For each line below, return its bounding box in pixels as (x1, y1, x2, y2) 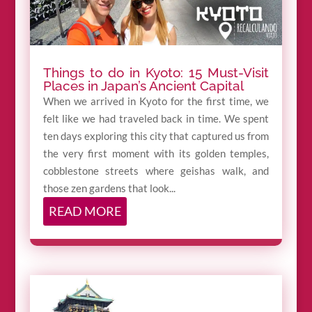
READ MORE (48, 203, 121, 219)
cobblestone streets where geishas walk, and (42, 164, 270, 178)
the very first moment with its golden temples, (42, 147, 270, 160)
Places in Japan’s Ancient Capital (42, 78, 244, 94)
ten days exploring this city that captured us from (42, 130, 270, 143)
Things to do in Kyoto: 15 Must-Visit (42, 65, 270, 81)
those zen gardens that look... (42, 182, 175, 195)
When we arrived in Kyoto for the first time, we (42, 95, 270, 108)
